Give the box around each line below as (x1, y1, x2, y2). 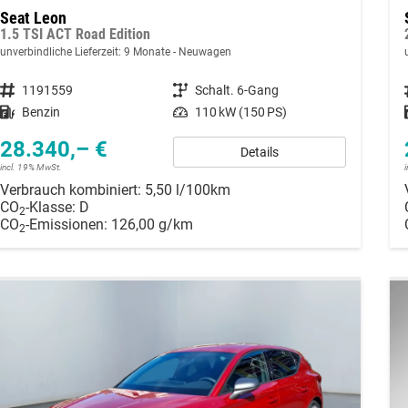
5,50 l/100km (144, 180, 230, 199)
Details (240, 144, 279, 159)
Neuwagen (175, 45, 231, 58)
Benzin (21, 104, 60, 119)
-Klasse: (25, 198, 76, 216)
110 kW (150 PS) (194, 104, 287, 119)
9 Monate (123, 45, 170, 58)
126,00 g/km (110, 215, 193, 233)
